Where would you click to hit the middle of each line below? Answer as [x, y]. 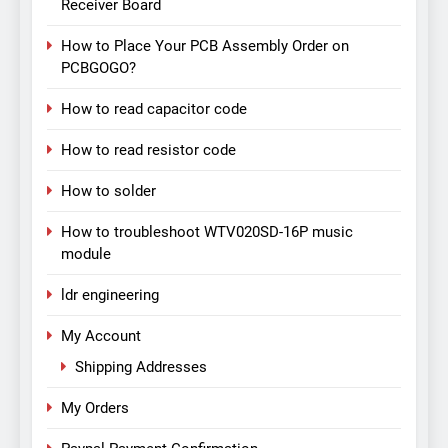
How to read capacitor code [154, 109]
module [86, 254]
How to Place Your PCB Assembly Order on [205, 46]
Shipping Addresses [141, 367]
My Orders [95, 408]
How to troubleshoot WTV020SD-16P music [207, 232]
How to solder [108, 191]
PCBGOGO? [98, 68]
